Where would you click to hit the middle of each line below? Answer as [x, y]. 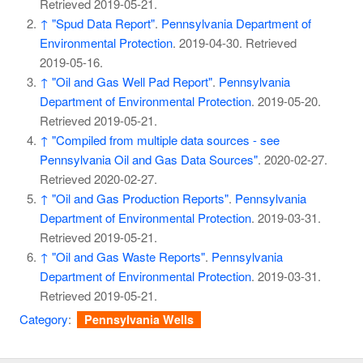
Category [43, 319]
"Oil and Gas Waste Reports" [128, 257]
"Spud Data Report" [103, 23]
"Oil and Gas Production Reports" [140, 199]
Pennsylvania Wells [139, 320]
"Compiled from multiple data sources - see [165, 140]
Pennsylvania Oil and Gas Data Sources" [148, 160]
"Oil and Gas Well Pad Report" [132, 82]
